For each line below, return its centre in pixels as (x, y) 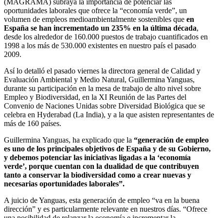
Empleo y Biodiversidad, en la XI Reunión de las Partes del (95, 97)
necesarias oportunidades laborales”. (64, 184)
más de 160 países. (33, 123)
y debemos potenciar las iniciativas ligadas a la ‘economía (97, 157)
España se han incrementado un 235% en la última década (100, 28)
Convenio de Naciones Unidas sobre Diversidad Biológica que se (104, 106)
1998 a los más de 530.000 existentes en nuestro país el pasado (100, 45)
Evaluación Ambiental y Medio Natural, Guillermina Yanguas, (99, 80)
